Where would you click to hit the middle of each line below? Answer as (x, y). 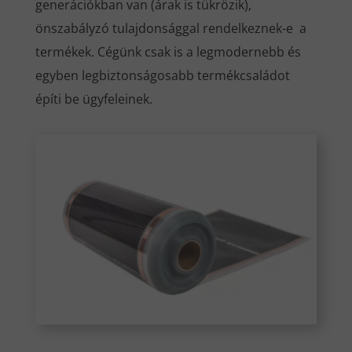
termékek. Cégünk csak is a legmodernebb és (168, 51)
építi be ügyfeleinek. (93, 99)
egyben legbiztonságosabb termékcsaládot (162, 75)
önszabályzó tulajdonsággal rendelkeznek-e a (170, 28)
